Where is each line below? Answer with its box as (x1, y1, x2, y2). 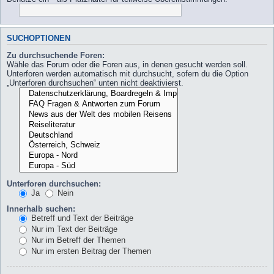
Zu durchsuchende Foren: (7, 51, 105, 61)
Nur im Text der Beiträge (29, 224, 117, 234)
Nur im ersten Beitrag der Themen (29, 246, 151, 256)
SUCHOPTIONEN (7, 34, 70, 43)
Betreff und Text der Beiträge (29, 213, 133, 223)
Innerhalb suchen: (7, 204, 75, 213)
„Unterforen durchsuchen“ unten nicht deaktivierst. (7, 78, 183, 88)
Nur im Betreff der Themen (29, 235, 125, 245)
